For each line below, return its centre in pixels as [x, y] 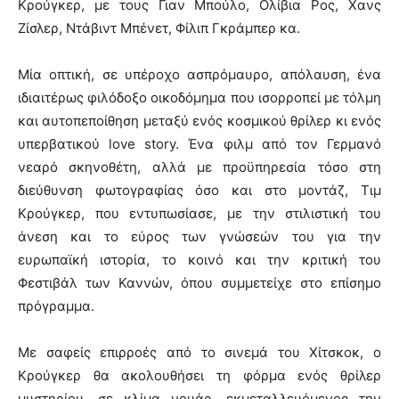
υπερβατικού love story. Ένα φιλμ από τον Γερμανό [199, 143]
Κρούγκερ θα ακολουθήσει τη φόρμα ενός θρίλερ [199, 375]
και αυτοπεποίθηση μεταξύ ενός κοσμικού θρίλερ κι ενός [199, 120]
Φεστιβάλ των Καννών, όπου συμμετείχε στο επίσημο [199, 282]
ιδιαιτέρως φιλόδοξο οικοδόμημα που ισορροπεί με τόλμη [199, 97]
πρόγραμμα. [56, 305]
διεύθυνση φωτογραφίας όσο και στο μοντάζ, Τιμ [199, 190]
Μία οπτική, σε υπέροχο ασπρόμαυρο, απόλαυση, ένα [199, 74]
